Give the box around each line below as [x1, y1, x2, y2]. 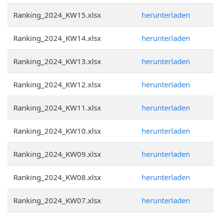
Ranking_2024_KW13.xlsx [13, 56, 101, 66]
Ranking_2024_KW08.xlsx [13, 172, 101, 182]
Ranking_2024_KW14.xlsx [13, 33, 101, 43]
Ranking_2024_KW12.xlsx [13, 79, 101, 89]
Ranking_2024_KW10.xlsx [13, 126, 101, 136]
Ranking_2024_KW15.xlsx [13, 10, 101, 20]
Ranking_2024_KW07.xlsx [13, 195, 101, 205]
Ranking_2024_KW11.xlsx [13, 103, 101, 112]
